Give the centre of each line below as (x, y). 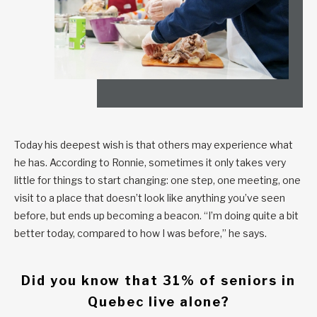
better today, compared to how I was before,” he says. (143, 233)
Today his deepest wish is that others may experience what (154, 144)
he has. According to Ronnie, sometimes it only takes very (150, 162)
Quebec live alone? (158, 301)
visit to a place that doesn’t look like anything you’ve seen (150, 197)
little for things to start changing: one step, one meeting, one (157, 180)
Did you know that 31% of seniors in (158, 280)
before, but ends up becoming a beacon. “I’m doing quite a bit (156, 215)
